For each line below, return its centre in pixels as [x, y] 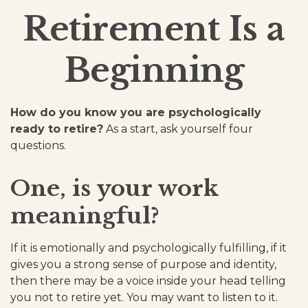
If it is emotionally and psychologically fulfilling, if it [148, 248]
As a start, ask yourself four [178, 129]
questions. [38, 145]
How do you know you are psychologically [136, 112]
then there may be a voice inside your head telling [148, 281]
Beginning [154, 70]
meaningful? [85, 216]
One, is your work [114, 188]
